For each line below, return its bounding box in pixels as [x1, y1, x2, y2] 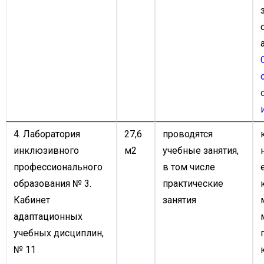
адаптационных [14, 211, 82, 222]
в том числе [163, 161, 215, 173]
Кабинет [14, 194, 50, 206]
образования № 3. [14, 178, 91, 189]
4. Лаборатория [14, 128, 80, 140]
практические [163, 178, 223, 189]
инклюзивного [14, 145, 79, 156]
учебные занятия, [163, 145, 239, 156]
